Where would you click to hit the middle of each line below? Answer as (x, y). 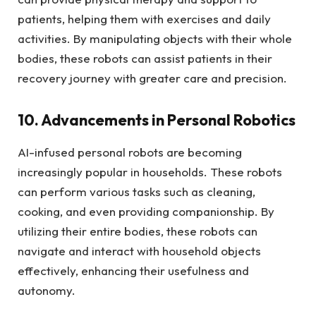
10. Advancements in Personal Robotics (157, 120)
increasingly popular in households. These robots (150, 172)
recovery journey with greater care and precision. (152, 78)
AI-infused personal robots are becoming (130, 152)
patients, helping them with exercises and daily (144, 18)
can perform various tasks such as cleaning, (136, 192)
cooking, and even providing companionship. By (146, 212)
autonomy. (47, 291)
